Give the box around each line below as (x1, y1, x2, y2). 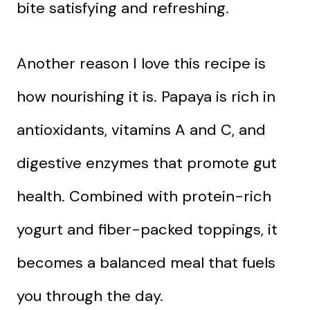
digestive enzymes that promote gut (17, 152, 277, 173)
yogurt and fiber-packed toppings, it (17, 219, 277, 239)
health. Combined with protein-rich (17, 185, 271, 206)
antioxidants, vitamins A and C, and (17, 119, 266, 140)
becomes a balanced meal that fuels (17, 252, 275, 273)
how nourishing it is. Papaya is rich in (17, 86, 275, 107)
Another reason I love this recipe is (17, 53, 266, 73)
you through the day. (17, 285, 163, 306)
